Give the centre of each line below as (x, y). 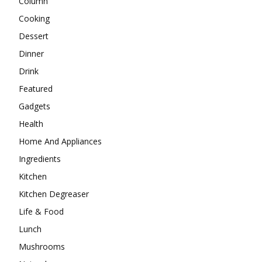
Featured (36, 88)
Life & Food (41, 211)
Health (31, 123)
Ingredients (40, 158)
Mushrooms (42, 246)
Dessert (34, 36)
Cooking (34, 18)
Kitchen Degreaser (54, 194)
